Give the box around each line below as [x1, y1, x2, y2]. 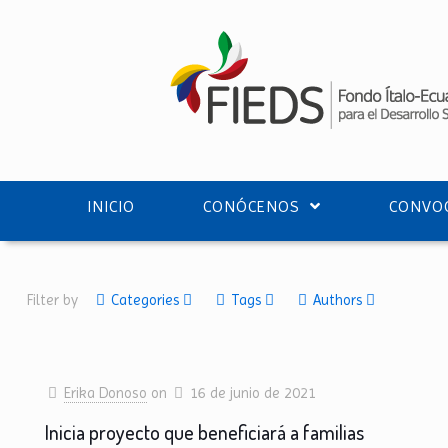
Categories [111, 291, 180, 309]
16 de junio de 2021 [190, 384, 317, 402]
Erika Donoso [64, 384, 148, 402]
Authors [313, 291, 363, 309]
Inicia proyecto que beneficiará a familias [45, 419, 365, 445]
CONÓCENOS [203, 197, 300, 216]
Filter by [27, 291, 78, 309]
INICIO [87, 197, 135, 216]
